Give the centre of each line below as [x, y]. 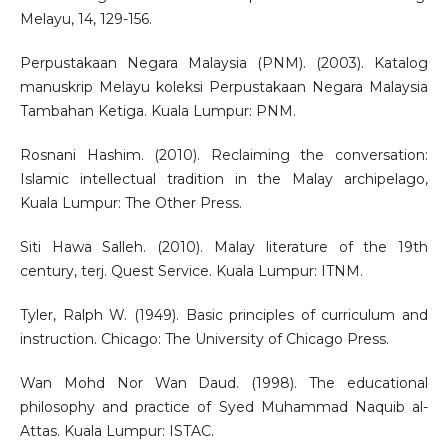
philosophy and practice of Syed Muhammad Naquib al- [224, 406]
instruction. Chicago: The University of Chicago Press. [204, 338]
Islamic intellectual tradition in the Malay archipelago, [224, 178]
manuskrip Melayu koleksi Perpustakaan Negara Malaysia [224, 86]
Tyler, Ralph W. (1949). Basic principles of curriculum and [224, 314]
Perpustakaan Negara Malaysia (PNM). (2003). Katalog [224, 62]
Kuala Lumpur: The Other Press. [130, 202]
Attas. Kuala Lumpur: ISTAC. [116, 430]
